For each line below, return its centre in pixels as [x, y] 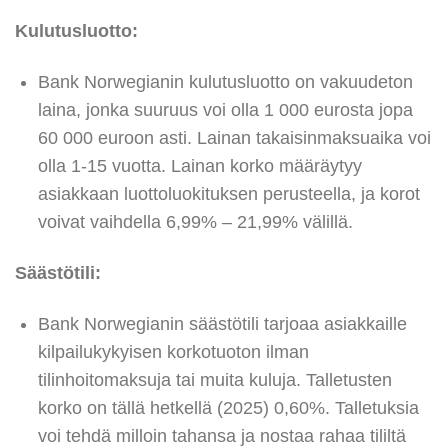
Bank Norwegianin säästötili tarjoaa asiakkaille [222, 323]
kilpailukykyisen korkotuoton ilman [173, 351]
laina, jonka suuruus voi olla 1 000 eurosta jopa [225, 109]
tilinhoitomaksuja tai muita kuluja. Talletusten [214, 379]
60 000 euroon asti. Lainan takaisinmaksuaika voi [234, 137]
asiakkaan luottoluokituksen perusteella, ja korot [228, 193]
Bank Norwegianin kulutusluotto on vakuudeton [225, 81]
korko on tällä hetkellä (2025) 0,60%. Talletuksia [228, 407]
